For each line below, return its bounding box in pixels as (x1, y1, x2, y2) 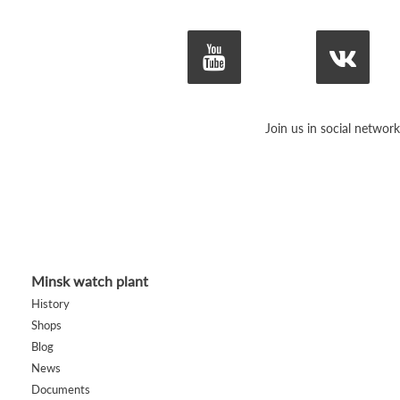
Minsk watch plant (30, 272, 148, 289)
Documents (30, 382, 90, 396)
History (30, 296, 70, 311)
